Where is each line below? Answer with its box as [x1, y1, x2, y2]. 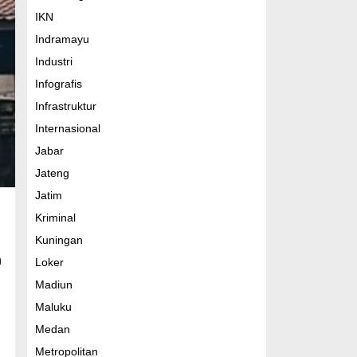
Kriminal [34, 211, 76, 224]
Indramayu [34, 33, 89, 45]
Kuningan [34, 233, 83, 246]
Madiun [34, 278, 73, 291]
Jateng [34, 167, 69, 179]
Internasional [34, 122, 100, 135]
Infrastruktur [34, 100, 96, 112]
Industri [34, 55, 73, 68]
